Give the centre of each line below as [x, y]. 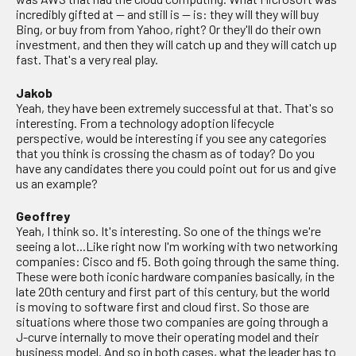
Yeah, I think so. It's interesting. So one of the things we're [168, 231]
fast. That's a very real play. [87, 60]
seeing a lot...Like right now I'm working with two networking [177, 246]
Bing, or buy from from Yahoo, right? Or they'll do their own [168, 29]
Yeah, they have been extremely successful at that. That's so [175, 107]
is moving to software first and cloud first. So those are [163, 307]
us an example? [57, 183]
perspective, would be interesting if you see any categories [171, 137]
